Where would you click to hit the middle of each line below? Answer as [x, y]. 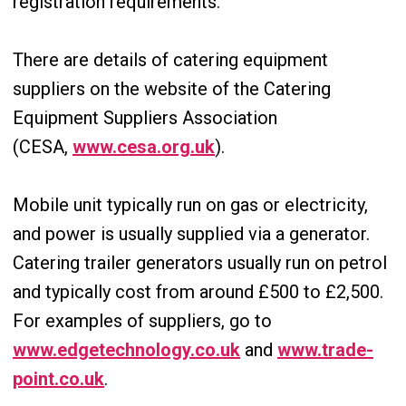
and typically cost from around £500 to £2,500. [198, 292]
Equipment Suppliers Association [145, 118]
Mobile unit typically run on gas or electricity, [190, 205]
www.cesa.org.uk [144, 147]
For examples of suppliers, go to [142, 321]
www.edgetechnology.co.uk [126, 350]
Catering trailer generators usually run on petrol [200, 263]
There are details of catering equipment [170, 60]
